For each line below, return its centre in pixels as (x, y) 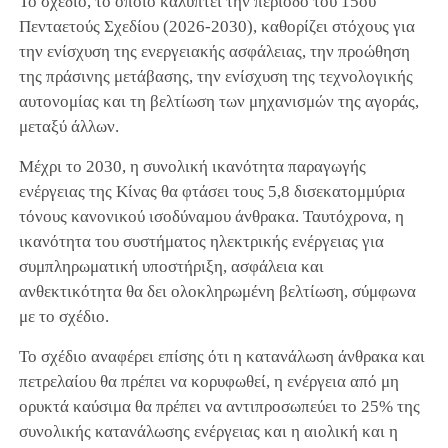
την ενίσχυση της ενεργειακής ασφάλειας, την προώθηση (214, 51)
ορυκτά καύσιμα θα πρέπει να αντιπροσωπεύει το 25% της (219, 406)
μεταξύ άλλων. (68, 126)
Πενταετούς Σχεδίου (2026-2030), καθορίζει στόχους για (216, 26)
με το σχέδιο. (63, 316)
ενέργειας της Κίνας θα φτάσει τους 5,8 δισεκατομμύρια (211, 191)
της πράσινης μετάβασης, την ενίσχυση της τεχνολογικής (215, 76)
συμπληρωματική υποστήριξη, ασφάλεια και (171, 266)
